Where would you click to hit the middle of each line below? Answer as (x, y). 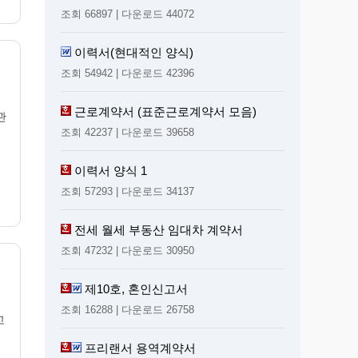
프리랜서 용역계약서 (140, 348)
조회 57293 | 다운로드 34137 (127, 191)
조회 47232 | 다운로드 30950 (127, 250)
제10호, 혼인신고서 (136, 288)
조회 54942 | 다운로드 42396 (127, 73)
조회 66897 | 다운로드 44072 (127, 14)
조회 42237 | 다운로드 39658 (127, 132)
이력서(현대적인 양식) (134, 52)
